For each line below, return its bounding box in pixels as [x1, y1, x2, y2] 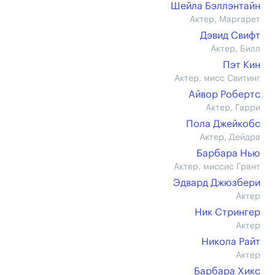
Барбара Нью [196, 149, 260, 158]
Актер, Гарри [206, 104, 260, 112]
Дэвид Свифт [200, 31, 260, 41]
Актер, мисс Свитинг [174, 74, 260, 83]
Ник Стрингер [195, 207, 260, 217]
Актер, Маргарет [190, 15, 260, 24]
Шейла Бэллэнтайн [171, 1, 260, 11]
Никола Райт [201, 237, 260, 247]
